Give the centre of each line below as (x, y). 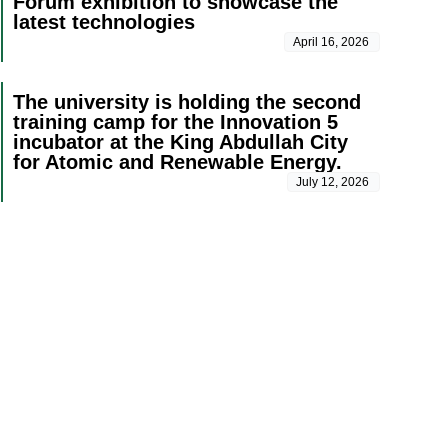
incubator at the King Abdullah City (180, 142)
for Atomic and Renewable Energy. (177, 162)
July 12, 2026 (332, 182)
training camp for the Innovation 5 (175, 122)
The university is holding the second (186, 102)
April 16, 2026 (331, 42)
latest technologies (103, 22)
